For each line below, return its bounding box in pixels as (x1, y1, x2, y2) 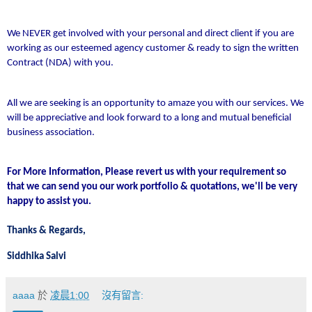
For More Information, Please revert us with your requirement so (7, 167, 286, 178)
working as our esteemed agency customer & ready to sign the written (7, 42, 299, 54)
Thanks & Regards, (7, 226, 86, 237)
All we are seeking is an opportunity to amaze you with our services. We (7, 97, 304, 109)
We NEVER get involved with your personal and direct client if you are (7, 28, 294, 39)
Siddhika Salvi (7, 251, 66, 263)
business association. (7, 127, 95, 138)
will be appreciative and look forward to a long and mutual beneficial (7, 112, 291, 123)
